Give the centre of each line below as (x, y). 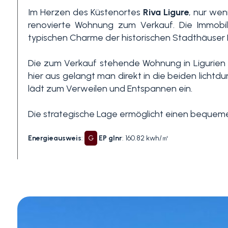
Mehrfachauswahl (49, 108)
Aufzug (28, 210)
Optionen (35, 80)
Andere (31, 67)
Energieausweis (54, 138)
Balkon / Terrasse (45, 175)
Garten (28, 139)
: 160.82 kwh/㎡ (145, 138)
